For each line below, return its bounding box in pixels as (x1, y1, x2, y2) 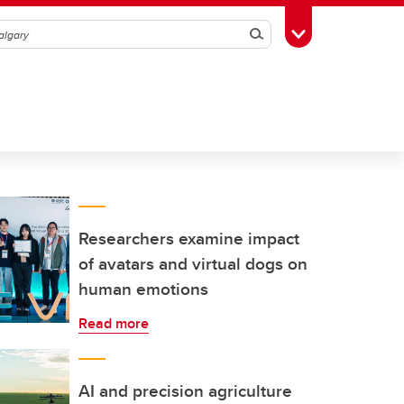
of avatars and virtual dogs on (78, 251, 308, 276)
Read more (78, 313, 149, 334)
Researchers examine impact (78, 225, 299, 251)
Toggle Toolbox (298, 23, 390, 42)
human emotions (78, 276, 208, 301)
